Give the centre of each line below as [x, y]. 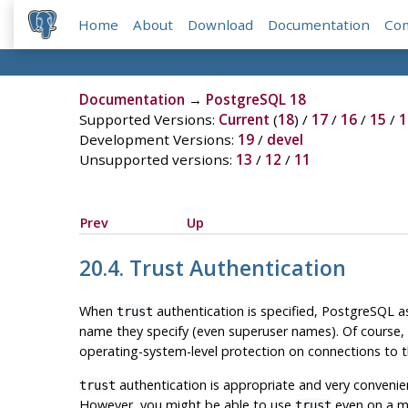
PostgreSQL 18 [255, 100]
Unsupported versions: [157, 160]
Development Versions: [158, 140]
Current [244, 120]
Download [221, 25]
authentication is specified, [237, 311]
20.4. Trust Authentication [215, 268]
